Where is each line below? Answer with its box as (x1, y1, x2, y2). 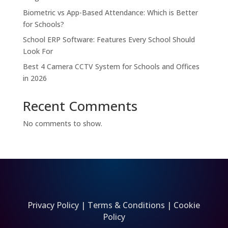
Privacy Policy (27, 199, 79, 211)
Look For (22, 46, 53, 56)
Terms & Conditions (88, 199, 165, 211)
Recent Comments (22, 97, 137, 116)
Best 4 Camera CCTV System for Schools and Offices (22, 62, 199, 72)
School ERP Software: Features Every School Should (22, 35, 195, 45)
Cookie (174, 199, 201, 211)
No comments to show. (22, 119, 102, 129)
